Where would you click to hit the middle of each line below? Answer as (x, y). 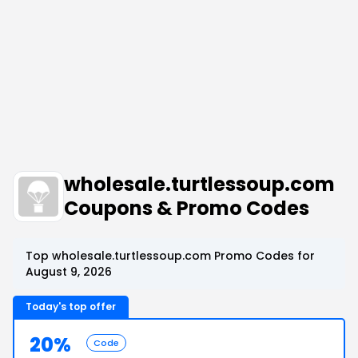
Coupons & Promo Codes (187, 208)
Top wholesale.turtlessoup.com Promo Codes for (170, 256)
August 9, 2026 (69, 272)
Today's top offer (71, 306)
